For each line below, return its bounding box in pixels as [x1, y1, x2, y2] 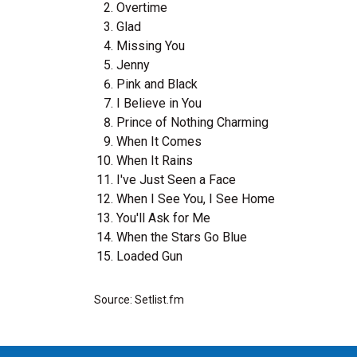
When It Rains [116, 153, 193, 168]
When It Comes [116, 134, 202, 149]
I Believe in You [116, 96, 202, 111]
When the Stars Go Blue [116, 229, 247, 245]
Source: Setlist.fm [94, 293, 184, 306]
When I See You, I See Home [116, 191, 275, 206]
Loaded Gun [116, 249, 182, 264]
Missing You [116, 38, 185, 53]
